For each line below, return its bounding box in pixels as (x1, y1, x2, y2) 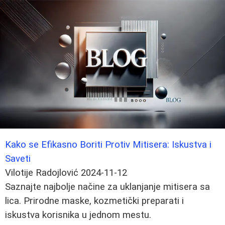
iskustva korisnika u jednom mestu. (5, 209, 151, 220)
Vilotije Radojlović (5, 167, 78, 178)
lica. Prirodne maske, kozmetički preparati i (5, 195, 184, 206)
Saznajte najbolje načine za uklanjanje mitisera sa (5, 181, 210, 192)
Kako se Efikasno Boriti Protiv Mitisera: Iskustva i (5, 139, 211, 150)
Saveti (5, 153, 31, 164)
